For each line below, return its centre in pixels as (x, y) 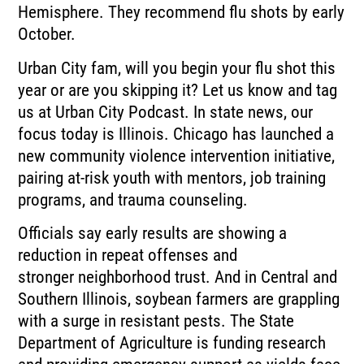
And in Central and (276, 277)
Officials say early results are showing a (153, 233)
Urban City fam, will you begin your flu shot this (177, 68)
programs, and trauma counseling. (133, 199)
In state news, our (253, 112)
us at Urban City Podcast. (104, 112)
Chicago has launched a (254, 134)
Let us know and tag (270, 90)
